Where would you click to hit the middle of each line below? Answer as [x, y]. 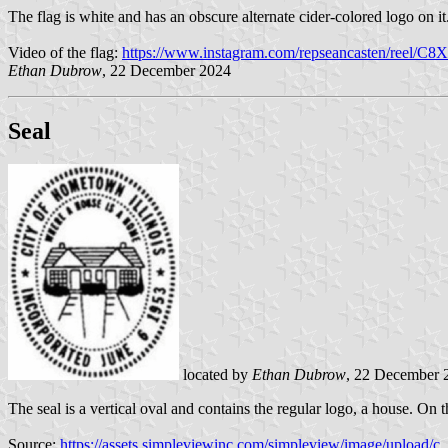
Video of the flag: [65, 52]
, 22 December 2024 [166, 70]
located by [215, 375]
